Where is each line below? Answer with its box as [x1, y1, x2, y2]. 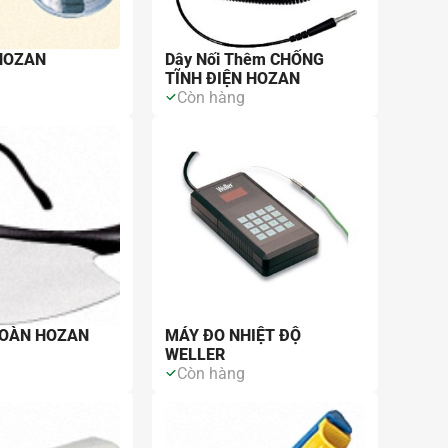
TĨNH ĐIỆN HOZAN [165, 68, 301, 88]
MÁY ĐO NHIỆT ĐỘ [165, 325, 302, 345]
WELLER [165, 344, 226, 364]
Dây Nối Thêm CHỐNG [165, 49, 325, 69]
